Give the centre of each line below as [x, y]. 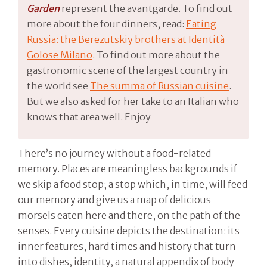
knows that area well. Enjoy [90, 117]
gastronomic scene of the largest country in [128, 70]
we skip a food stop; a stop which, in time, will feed [133, 184]
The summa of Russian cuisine [159, 86]
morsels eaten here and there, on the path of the [129, 215]
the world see [58, 86]
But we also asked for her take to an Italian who [133, 101]
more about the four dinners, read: [106, 24]
